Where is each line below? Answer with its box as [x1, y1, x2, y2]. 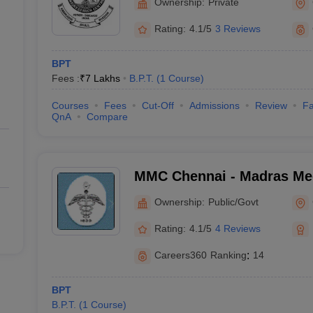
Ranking [210, 249, 247, 261]
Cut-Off [141, 100, 174, 111]
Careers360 [154, 249, 207, 261]
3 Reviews [214, 23, 261, 34]
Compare [86, 111, 128, 122]
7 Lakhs [85, 73, 120, 84]
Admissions [189, 100, 240, 111]
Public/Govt [208, 196, 259, 208]
